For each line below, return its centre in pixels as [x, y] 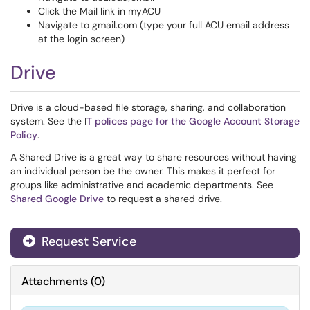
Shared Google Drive [57, 199]
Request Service [87, 241]
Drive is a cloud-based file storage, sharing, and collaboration [148, 107]
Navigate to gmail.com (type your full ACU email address [164, 25]
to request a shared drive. [163, 199]
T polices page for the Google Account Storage [193, 121]
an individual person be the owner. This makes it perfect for [143, 171]
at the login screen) [81, 39]
